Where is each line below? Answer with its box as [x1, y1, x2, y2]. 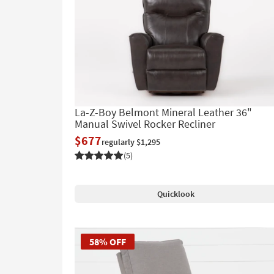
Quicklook [157, 188, 194, 200]
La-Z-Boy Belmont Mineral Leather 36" [75, 105, 252, 120]
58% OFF [89, 235, 126, 248]
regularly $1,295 [102, 136, 160, 148]
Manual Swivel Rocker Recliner [75, 117, 215, 131]
